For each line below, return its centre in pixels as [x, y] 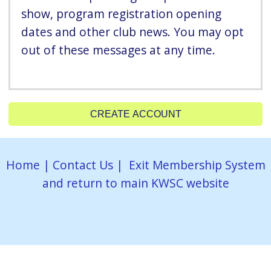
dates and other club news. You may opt [133, 31]
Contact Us [83, 165]
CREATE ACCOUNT [135, 114]
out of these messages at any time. [119, 50]
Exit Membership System [197, 165]
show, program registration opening [122, 13]
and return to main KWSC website [135, 183]
